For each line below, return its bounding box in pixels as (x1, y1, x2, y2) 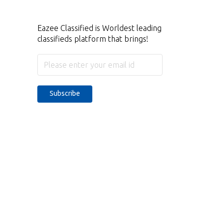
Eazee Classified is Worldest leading (37, 24, 162, 33)
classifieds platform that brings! (37, 34, 148, 44)
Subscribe (50, 89, 80, 98)
